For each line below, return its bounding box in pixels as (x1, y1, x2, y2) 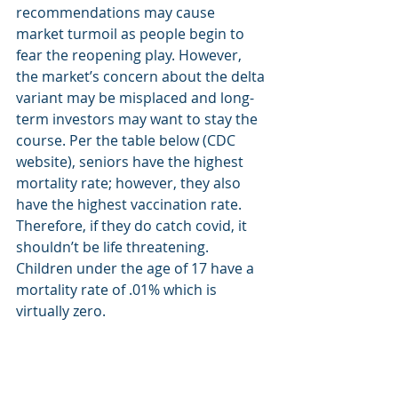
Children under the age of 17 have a (16, 259, 258, 278)
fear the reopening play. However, (16, 45, 245, 65)
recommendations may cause (16, 3, 219, 22)
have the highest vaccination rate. (16, 195, 245, 214)
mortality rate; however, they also (16, 173, 244, 193)
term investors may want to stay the (16, 109, 261, 129)
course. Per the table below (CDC (16, 131, 239, 150)
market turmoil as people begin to (16, 24, 248, 44)
